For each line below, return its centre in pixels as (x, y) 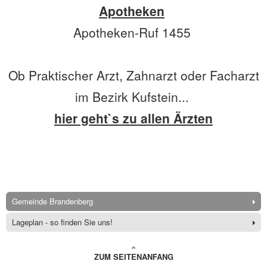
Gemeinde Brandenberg (52, 201)
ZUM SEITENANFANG (133, 256)
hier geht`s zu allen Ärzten (133, 118)
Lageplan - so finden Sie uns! (62, 222)
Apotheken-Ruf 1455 (133, 32)
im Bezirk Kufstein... (133, 96)
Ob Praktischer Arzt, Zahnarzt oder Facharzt (133, 75)
